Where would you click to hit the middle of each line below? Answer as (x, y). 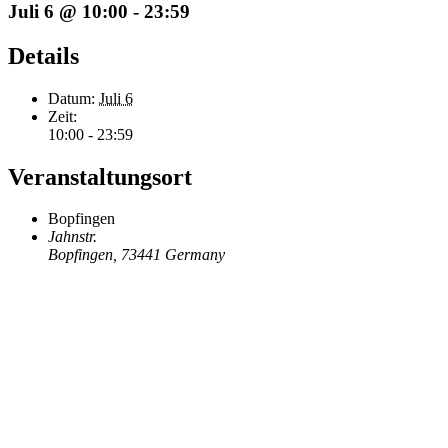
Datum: (71, 98)
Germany (195, 255)
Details (43, 55)
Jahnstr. (72, 237)
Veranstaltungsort (100, 176)
